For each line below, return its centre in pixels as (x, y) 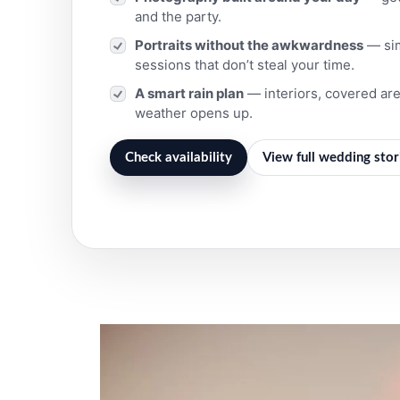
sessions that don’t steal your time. (245, 64)
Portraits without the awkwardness (249, 45)
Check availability (179, 157)
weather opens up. (194, 112)
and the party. (178, 16)
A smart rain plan (189, 93)
